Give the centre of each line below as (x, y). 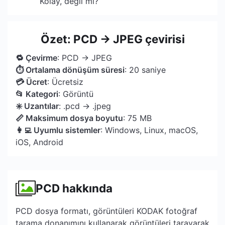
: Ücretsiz (65, 82)
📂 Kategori (37, 94)
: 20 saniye (145, 70)
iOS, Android (39, 142)
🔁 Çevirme (36, 58)
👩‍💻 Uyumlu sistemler (58, 130)
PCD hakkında (74, 188)
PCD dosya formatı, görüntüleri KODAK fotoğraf (106, 211)
